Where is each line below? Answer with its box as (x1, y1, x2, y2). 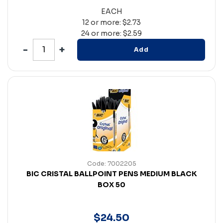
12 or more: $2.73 (82, 17, 141, 27)
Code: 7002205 (87, 159, 136, 167)
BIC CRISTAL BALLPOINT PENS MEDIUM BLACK (26, 169, 197, 178)
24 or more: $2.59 (81, 28, 142, 38)
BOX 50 (98, 180, 125, 189)
